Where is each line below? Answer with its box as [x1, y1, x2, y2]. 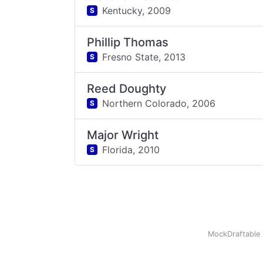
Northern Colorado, [102, 97, 189, 109]
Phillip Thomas [87, 35, 169, 49]
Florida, [102, 143, 135, 156]
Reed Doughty [87, 82, 167, 96]
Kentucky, [102, 4, 144, 16]
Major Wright [87, 128, 159, 142]
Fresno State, [102, 50, 161, 63]
